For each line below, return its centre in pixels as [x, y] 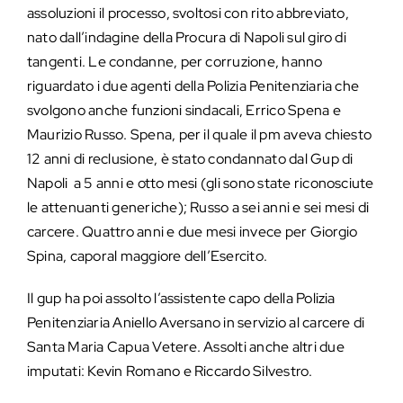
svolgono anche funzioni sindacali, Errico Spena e [184, 110]
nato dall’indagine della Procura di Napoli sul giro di [187, 37]
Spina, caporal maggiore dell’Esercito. [148, 255]
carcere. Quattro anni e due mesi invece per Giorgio [193, 231]
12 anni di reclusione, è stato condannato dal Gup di [190, 158]
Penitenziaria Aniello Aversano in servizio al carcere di [196, 322]
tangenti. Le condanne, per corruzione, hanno [175, 61]
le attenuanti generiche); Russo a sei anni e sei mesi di [198, 207]
